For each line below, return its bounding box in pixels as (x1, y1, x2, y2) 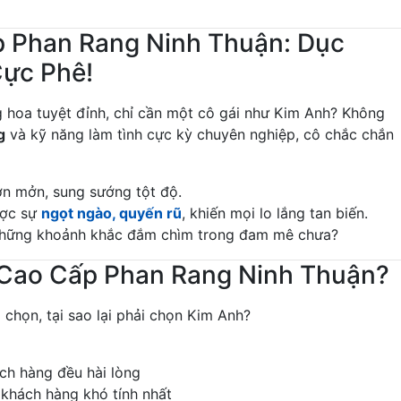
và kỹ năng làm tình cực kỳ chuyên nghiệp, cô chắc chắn (5, 125, 394, 144)
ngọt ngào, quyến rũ (41, 204, 182, 223)
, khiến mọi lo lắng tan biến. (182, 204, 368, 223)
